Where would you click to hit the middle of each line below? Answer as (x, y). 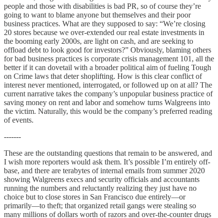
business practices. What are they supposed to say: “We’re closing (105, 23)
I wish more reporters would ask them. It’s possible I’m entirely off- (107, 162)
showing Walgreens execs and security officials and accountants (102, 179)
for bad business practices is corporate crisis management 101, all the (109, 58)
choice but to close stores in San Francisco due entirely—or (95, 197)
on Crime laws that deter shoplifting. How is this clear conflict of (103, 76)
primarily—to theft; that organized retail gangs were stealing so (100, 205)
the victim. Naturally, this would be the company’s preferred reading (108, 111)
